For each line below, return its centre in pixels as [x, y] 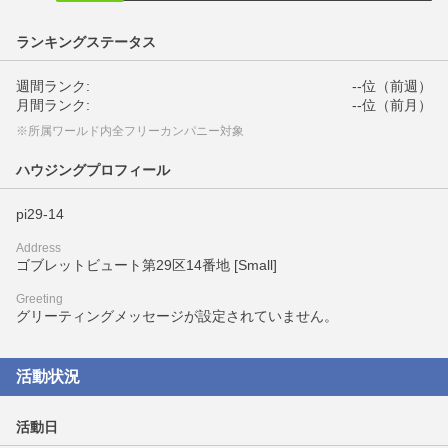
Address [38, 248]
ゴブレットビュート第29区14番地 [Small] [146, 265]
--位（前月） [392, 105]
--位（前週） [392, 86]
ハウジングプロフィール [93, 170]
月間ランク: [53, 105]
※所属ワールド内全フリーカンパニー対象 [130, 131]
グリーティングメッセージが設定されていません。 [177, 316]
